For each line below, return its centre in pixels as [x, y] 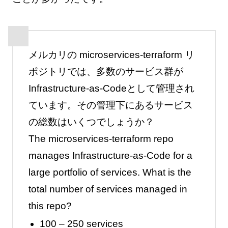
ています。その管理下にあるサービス [110, 105]
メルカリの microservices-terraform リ [111, 54]
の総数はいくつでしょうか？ [91, 122]
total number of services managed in [108, 189]
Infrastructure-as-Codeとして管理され [111, 88]
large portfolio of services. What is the [110, 172]
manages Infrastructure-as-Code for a [110, 155]
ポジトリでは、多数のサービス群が [106, 71]
